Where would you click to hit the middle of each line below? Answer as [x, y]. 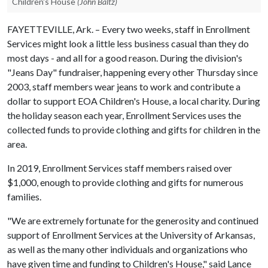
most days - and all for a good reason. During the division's [125, 58]
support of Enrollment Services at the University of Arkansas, [131, 235]
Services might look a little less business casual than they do [128, 43]
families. [24, 197]
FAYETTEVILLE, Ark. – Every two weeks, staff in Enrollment [129, 29]
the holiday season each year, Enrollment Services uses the [124, 115]
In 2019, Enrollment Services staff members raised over [120, 168]
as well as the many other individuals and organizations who [127, 249]
